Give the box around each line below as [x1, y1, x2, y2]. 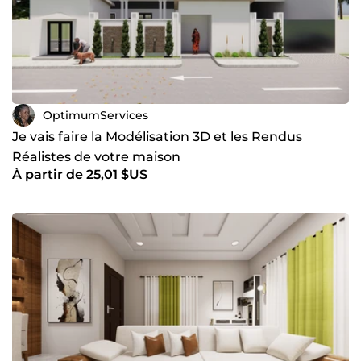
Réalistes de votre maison [12, 149, 180, 165]
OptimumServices [43, 107, 148, 122]
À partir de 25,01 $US [12, 167, 147, 183]
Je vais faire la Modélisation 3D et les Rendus [12, 129, 302, 145]
